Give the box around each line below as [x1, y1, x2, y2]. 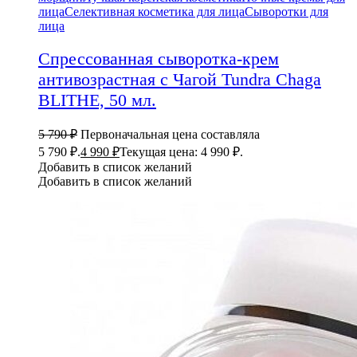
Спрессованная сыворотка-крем [38, 48, 279, 69]
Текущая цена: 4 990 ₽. [120, 145, 243, 159]
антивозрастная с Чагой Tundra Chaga [38, 69, 321, 89]
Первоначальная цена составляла [80, 127, 260, 142]
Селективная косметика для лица [65, 4, 245, 18]
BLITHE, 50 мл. [38, 89, 156, 110]
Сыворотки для [245, 4, 328, 18]
